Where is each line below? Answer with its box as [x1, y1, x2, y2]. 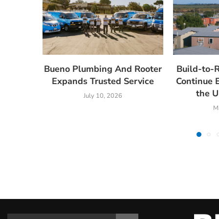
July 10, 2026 [83, 91, 122, 100]
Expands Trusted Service [51, 75, 154, 87]
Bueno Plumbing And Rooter [44, 63, 162, 75]
